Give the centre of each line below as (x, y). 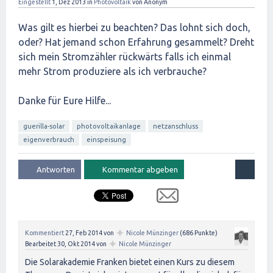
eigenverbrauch (49, 140)
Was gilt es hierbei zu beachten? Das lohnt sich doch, (134, 27)
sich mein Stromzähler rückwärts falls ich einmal (125, 57)
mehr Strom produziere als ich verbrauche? (112, 71)
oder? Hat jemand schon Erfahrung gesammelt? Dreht (136, 42)
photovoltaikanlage (109, 126)
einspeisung (106, 140)
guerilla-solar (44, 126)
